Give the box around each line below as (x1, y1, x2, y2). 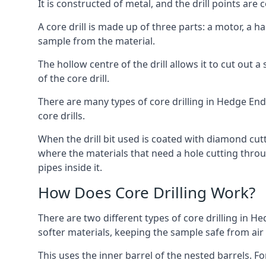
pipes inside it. (38, 161, 102, 174)
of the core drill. (38, 72, 109, 85)
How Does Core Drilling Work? (38, 182, 255, 203)
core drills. (38, 109, 85, 122)
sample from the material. (38, 34, 155, 47)
